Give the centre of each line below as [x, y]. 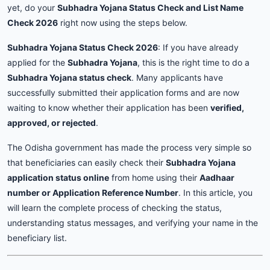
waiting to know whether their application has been [109, 108]
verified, [227, 108]
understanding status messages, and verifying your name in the [133, 223]
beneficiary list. [37, 238]
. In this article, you [215, 193]
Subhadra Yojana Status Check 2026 [83, 47]
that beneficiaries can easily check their [86, 162]
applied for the [37, 62]
